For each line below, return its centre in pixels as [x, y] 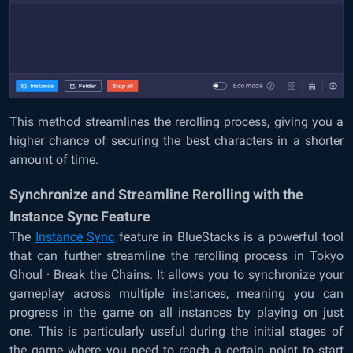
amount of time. [54, 160]
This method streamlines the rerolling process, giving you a [176, 122]
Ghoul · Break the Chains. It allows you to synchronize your [176, 275]
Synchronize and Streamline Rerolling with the [156, 195]
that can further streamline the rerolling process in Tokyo [176, 256]
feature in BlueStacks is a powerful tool [231, 237]
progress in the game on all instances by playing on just [176, 313]
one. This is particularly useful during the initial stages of [176, 332]
